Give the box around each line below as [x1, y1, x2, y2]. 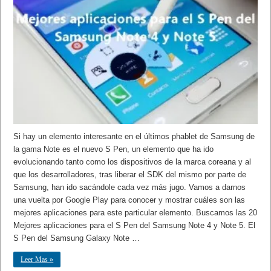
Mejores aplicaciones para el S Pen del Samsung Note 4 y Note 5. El [13, 220, 256, 230]
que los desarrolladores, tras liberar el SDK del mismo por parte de [13, 169, 247, 179]
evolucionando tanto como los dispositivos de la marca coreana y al [13, 157, 252, 166]
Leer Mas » [21, 255, 54, 264]
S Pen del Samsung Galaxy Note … [13, 233, 140, 243]
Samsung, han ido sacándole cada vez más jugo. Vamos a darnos [13, 182, 246, 192]
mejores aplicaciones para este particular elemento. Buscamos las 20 [13, 207, 258, 217]
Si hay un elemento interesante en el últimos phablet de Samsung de [13, 131, 255, 141]
